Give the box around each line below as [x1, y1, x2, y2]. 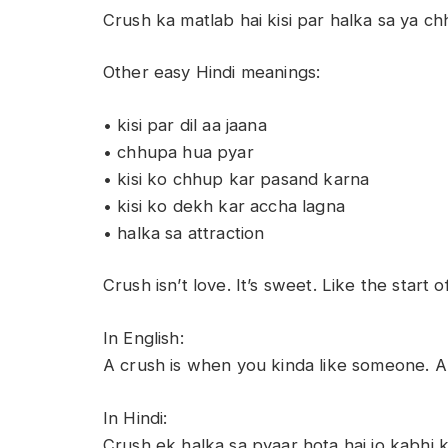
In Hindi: [103, 407, 168, 428]
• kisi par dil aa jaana [103, 114, 267, 135]
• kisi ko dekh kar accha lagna [103, 195, 345, 216]
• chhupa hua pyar [103, 141, 254, 162]
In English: [103, 327, 184, 348]
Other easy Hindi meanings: [103, 62, 321, 83]
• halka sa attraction [103, 222, 265, 243]
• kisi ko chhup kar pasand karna [103, 168, 370, 189]
